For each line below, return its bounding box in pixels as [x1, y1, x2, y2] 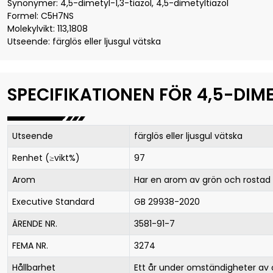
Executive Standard [12, 195, 94, 208]
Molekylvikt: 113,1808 [7, 22, 88, 35]
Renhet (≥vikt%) [12, 151, 80, 164]
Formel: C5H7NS [7, 9, 74, 22]
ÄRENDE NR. [12, 217, 57, 230]
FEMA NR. [12, 239, 48, 252]
